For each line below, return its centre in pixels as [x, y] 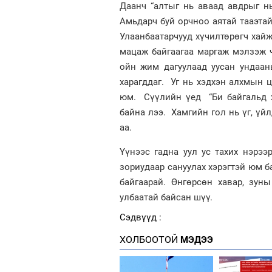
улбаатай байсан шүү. [166, 197]
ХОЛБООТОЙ [149, 239]
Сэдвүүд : [141, 217]
